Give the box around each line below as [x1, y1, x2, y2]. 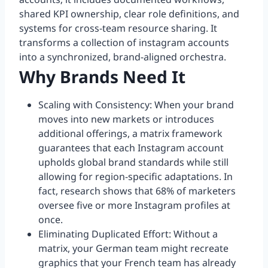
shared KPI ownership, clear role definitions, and [19, 7, 239, 21]
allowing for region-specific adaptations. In [38, 170, 233, 184]
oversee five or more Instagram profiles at [38, 199, 230, 212]
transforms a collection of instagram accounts [19, 36, 229, 50]
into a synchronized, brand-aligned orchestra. [19, 50, 226, 64]
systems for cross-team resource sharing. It [19, 22, 217, 35]
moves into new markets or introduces [38, 112, 214, 126]
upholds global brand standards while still [38, 156, 229, 169]
